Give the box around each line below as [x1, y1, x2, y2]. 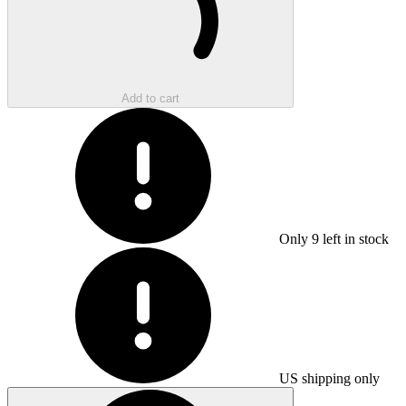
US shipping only [279, 370, 380, 386]
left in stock [319, 230, 389, 246]
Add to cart [121, 91, 179, 105]
